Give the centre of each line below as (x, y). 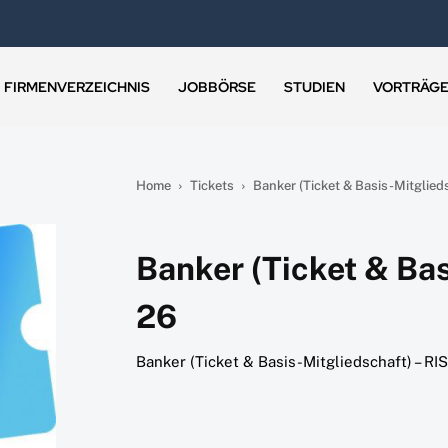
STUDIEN (315, 87)
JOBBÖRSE (217, 87)
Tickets (212, 186)
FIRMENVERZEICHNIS (77, 87)
